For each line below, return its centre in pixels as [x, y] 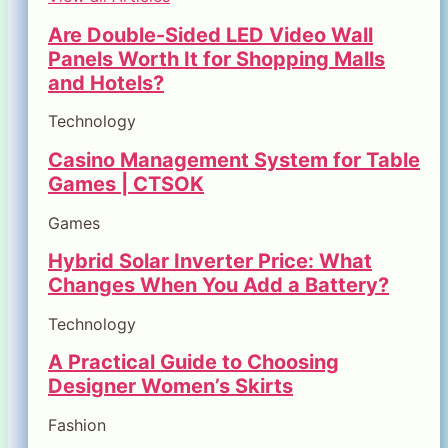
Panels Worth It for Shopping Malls [216, 58]
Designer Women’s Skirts [170, 386]
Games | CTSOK [126, 184]
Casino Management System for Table [234, 160]
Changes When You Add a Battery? [218, 285]
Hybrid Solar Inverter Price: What [210, 261]
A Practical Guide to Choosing [193, 362]
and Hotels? [106, 82]
